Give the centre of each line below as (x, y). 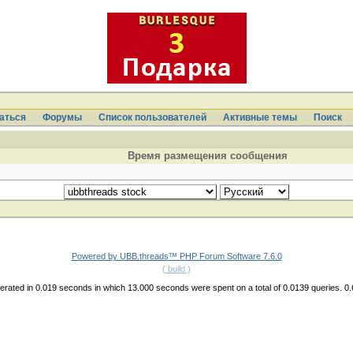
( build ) (176, 269)
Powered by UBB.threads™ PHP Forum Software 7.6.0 (176, 256)
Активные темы (260, 117)
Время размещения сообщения (208, 156)
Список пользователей (152, 117)
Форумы (62, 117)
